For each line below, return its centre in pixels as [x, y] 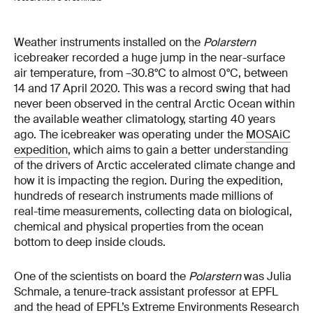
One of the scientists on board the [101, 277]
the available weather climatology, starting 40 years [145, 119]
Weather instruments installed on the [109, 42]
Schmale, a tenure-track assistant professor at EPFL [146, 292]
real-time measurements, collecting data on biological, [153, 211]
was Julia [266, 277]
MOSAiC [268, 134]
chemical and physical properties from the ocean [139, 226]
